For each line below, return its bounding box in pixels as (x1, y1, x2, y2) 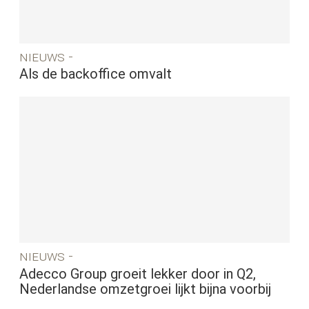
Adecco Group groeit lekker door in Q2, (19, 265, 257, 282)
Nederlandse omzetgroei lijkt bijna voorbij (19, 280, 272, 297)
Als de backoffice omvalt (19, 66, 172, 83)
